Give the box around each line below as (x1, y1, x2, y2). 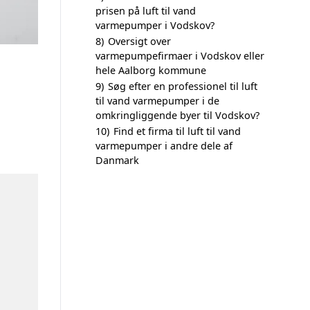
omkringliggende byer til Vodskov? (95, 109, 259, 122)
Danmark (95, 154, 139, 167)
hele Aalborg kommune (95, 64, 206, 77)
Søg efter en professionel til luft (108, 80, 257, 93)
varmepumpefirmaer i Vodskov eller (95, 49, 264, 62)
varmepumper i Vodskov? (95, 19, 215, 32)
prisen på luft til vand (95, 4, 196, 17)
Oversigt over (108, 35, 171, 48)
